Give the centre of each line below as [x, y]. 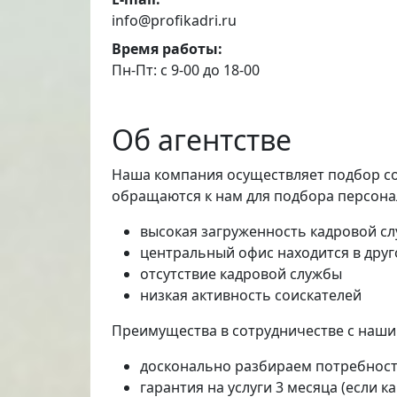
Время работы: [167, 49]
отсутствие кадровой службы [241, 274]
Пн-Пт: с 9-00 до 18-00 [186, 70]
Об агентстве [202, 140]
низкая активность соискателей [251, 295]
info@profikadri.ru [174, 20]
